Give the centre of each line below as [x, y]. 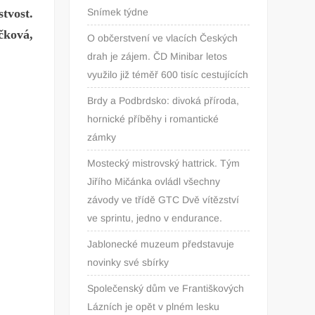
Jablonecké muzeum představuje [161, 244]
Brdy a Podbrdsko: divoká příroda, [163, 100]
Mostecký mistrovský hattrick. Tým [164, 163]
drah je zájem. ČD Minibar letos [157, 56]
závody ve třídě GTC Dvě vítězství [163, 199]
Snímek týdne [118, 12]
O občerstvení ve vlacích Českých [163, 38]
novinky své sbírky [128, 262]
